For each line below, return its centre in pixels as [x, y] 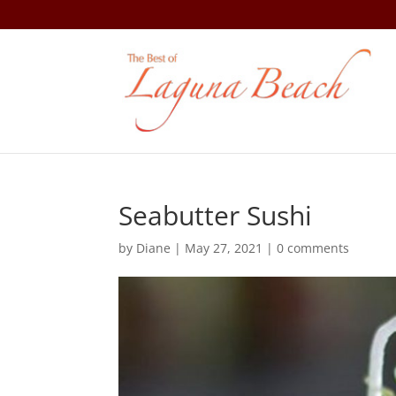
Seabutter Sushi [216, 215]
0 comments [313, 248]
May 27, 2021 [224, 248]
